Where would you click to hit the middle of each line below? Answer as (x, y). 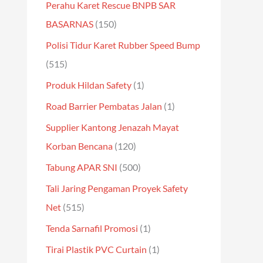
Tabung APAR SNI (82, 167)
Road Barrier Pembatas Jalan (104, 106)
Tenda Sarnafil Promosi (92, 228)
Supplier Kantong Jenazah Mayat (112, 127)
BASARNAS (70, 24)
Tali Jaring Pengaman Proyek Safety (117, 188)
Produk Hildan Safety (89, 85)
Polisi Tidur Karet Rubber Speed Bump (123, 45)
